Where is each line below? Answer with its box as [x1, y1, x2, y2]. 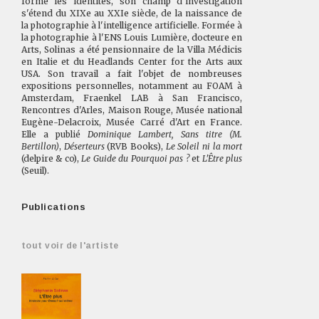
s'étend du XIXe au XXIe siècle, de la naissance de [21, 7, 243, 19]
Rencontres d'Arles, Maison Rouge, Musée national [21, 104, 243, 115]
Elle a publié [21, 128, 88, 140]
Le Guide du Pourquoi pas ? [81, 152, 189, 164]
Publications [21, 201, 86, 212]
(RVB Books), [104, 140, 166, 152]
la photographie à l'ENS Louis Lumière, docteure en [21, 31, 243, 43]
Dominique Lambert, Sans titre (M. [88, 128, 243, 140]
